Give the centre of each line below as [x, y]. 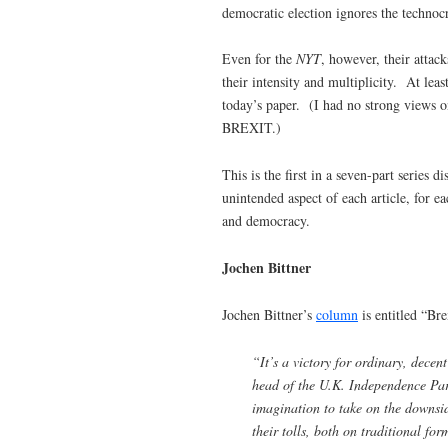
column [337, 314]
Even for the [259, 59]
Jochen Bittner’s [269, 314]
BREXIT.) [251, 128]
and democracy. [266, 221]
